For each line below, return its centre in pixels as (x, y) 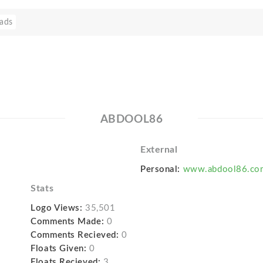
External (159, 150)
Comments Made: (68, 222)
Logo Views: (57, 208)
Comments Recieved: (75, 235)
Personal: (160, 169)
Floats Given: (59, 249)
